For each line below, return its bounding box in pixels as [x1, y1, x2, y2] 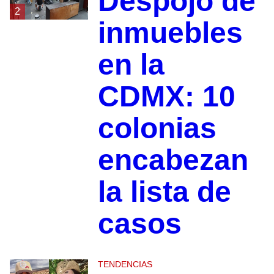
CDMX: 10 [97, 80, 235, 113]
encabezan [97, 143, 248, 176]
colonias [97, 111, 217, 144]
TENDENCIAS [97, 259, 152, 269]
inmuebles [97, 16, 243, 49]
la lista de [97, 175, 231, 208]
